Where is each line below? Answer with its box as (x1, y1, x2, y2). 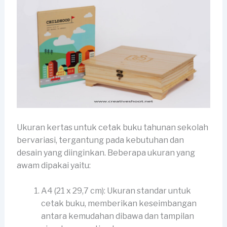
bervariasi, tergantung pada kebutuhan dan (16, 135, 184, 145)
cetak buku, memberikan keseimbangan (41, 199, 197, 209)
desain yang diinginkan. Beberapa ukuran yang (16, 147, 195, 158)
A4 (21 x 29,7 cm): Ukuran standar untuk (41, 186, 191, 196)
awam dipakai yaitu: (16, 160, 91, 170)
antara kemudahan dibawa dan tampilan (41, 211, 194, 221)
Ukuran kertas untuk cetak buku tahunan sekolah (16, 122, 208, 132)
